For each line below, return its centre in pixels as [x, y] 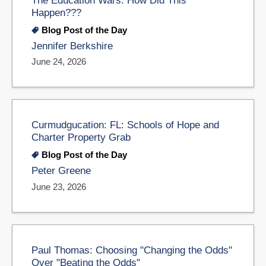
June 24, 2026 [59, 62]
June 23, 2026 [59, 186]
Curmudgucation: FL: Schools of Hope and [125, 125]
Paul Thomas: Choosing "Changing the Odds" [132, 250]
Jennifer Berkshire [72, 46]
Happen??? [56, 12]
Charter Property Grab [81, 137]
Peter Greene [61, 171]
